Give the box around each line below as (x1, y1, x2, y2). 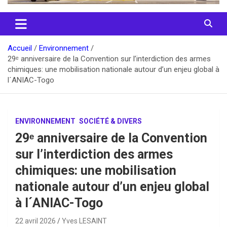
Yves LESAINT (62, 217, 107, 225)
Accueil (8, 44, 32, 53)
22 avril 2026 (15, 217, 56, 225)
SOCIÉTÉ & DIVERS (79, 117, 142, 126)
